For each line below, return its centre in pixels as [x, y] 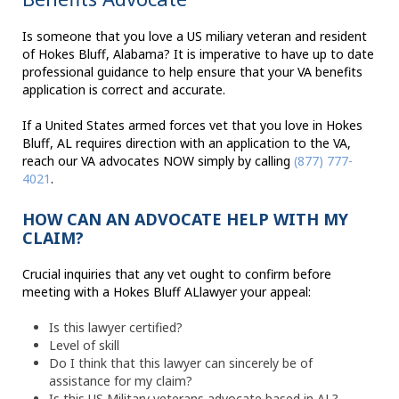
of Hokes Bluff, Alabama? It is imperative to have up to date [198, 54]
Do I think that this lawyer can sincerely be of [181, 363]
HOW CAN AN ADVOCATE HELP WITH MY [185, 220]
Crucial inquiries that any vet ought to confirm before [177, 274]
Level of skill [84, 346]
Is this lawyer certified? [116, 328]
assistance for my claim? [121, 381]
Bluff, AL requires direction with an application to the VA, [187, 143]
